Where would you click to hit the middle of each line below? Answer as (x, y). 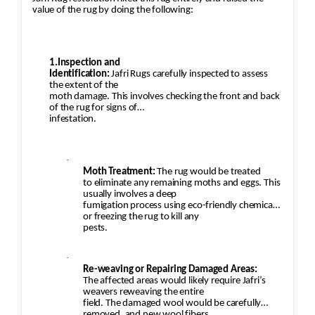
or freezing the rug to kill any (141, 217)
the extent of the (84, 86)
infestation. (73, 120)
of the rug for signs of (94, 108)
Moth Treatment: (119, 172)
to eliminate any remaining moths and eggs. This (182, 184)
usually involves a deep (130, 195)
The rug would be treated (209, 172)
